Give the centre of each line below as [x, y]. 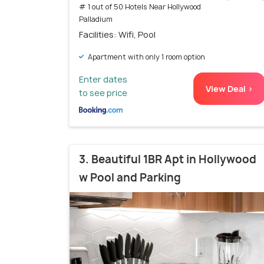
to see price [103, 93]
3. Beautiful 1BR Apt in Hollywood [168, 159]
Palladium [96, 19]
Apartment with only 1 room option [146, 57]
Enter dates [103, 79]
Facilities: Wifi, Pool [117, 34]
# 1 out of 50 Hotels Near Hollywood [140, 6]
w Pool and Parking [130, 177]
